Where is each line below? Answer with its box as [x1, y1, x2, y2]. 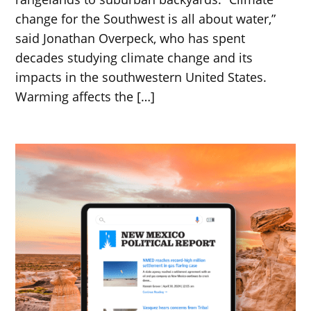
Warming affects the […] [15, 87, 155, 105]
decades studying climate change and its [15, 49, 253, 66]
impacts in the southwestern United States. [15, 68, 267, 85]
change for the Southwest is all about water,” [15, 10, 276, 27]
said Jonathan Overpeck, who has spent [15, 29, 246, 47]
